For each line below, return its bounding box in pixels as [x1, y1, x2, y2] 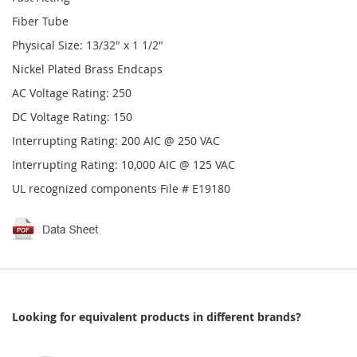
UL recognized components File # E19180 [12, 181, 230, 196]
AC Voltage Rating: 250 [12, 85, 131, 100]
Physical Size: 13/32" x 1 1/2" [12, 37, 163, 53]
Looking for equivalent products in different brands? [12, 309, 301, 324]
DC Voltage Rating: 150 [12, 109, 132, 124]
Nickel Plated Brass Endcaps [12, 61, 163, 76]
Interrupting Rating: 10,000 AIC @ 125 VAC [12, 157, 235, 172]
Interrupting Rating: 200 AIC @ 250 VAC [12, 133, 220, 148]
